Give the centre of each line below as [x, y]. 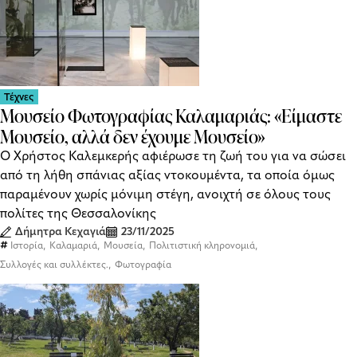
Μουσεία [123, 245]
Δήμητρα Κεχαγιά [61, 231]
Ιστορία [27, 245]
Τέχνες [19, 97]
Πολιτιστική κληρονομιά [202, 245]
